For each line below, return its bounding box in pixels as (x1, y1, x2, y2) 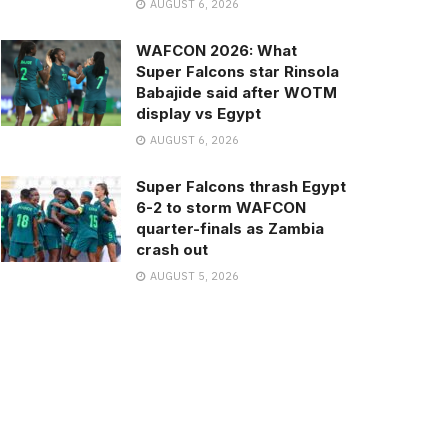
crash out (136, 240, 208, 259)
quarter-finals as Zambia (136, 219, 324, 238)
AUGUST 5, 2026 (147, 269, 239, 283)
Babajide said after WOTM (136, 83, 337, 102)
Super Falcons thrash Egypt (136, 177, 346, 196)
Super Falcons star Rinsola (136, 62, 339, 81)
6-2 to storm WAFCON (136, 198, 306, 217)
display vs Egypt (136, 104, 261, 123)
